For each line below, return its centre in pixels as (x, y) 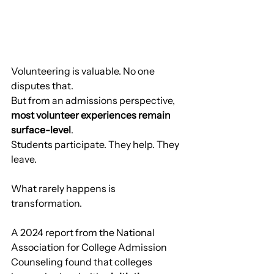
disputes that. (42, 86)
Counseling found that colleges (83, 262)
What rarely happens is (64, 189)
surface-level (41, 130)
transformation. (46, 203)
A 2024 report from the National (84, 233)
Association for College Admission (90, 247)
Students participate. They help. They (96, 145)
